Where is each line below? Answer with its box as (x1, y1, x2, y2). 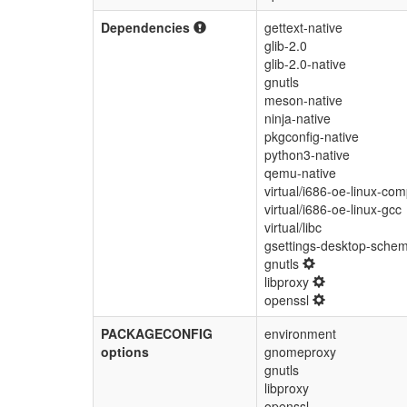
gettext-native (264, 18, 342, 36)
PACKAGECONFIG (101, 324, 213, 342)
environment (264, 324, 336, 342)
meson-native (264, 91, 342, 109)
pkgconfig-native (264, 127, 359, 145)
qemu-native (264, 164, 336, 182)
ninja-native (264, 109, 331, 127)
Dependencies (101, 18, 194, 36)
